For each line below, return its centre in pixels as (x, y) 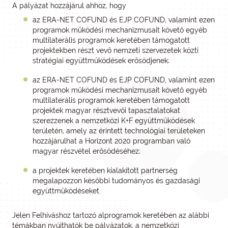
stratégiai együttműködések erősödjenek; (101, 61)
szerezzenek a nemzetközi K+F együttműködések (114, 121)
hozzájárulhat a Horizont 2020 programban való (111, 141)
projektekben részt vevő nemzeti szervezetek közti (116, 50)
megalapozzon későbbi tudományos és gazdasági (116, 181)
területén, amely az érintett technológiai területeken (119, 131)
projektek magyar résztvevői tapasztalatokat (106, 110)
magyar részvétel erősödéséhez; (87, 151)
